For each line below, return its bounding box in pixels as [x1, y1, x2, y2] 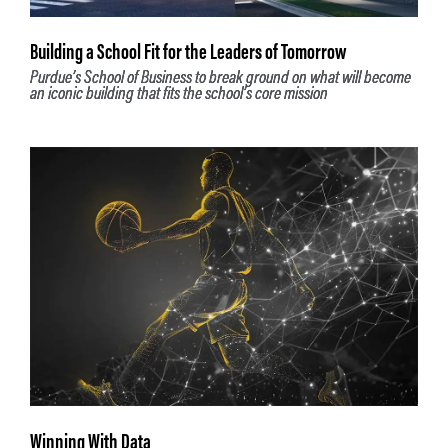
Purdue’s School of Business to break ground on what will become [30, 66, 411, 89]
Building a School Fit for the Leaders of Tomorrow [30, 38, 346, 66]
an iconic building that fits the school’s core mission [30, 82, 328, 105]
